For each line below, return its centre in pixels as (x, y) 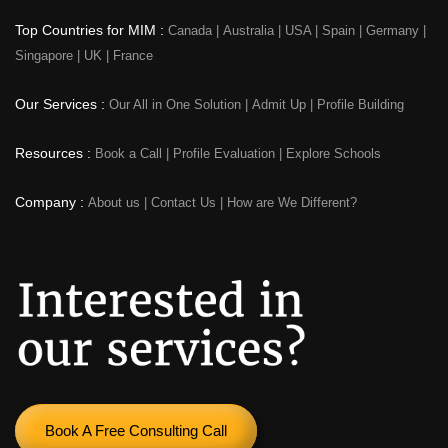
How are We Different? (292, 203)
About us (116, 203)
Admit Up (281, 105)
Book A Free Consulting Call (136, 431)
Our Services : (62, 104)
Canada (192, 31)
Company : (51, 202)
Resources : (55, 153)
